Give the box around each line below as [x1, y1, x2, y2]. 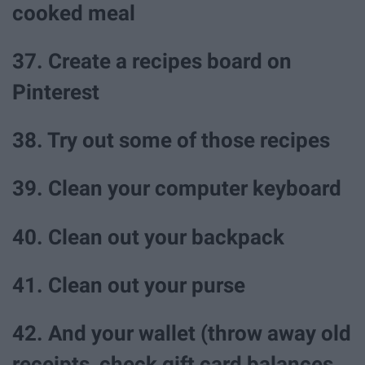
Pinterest [12, 80, 99, 105]
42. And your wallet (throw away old [12, 320, 351, 345]
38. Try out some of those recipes [12, 128, 330, 153]
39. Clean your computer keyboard [12, 176, 341, 201]
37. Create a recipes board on [12, 49, 292, 74]
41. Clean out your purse [12, 272, 245, 297]
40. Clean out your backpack [12, 224, 284, 249]
